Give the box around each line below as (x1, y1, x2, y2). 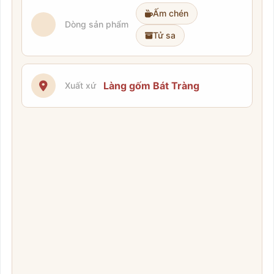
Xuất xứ (64, 80, 96, 91)
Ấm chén (152, 8, 188, 19)
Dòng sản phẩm (64, 19, 128, 30)
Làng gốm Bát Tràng (103, 79, 199, 92)
